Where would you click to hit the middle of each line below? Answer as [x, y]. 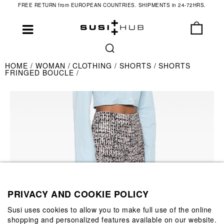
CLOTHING [93, 65]
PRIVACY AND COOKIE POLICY [78, 194]
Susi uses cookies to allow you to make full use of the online [110, 209]
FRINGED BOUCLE [41, 72]
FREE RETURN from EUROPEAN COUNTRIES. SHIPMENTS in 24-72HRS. [112, 5]
